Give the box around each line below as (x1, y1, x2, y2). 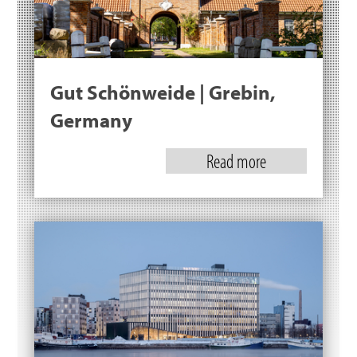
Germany (49, 108, 132, 133)
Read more (206, 148, 267, 174)
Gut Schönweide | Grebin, (49, 80, 276, 105)
